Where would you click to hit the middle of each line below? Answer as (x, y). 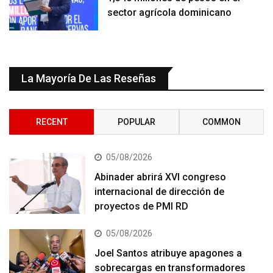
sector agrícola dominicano (170, 12)
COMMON (221, 122)
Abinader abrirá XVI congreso (161, 177)
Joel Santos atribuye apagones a (168, 253)
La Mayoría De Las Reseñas (89, 78)
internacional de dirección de (160, 191)
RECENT (51, 122)
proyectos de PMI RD (142, 206)
